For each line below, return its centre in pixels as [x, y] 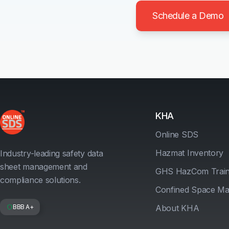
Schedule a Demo [188, 16]
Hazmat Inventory [190, 153]
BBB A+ [23, 207]
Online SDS [177, 135]
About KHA [177, 208]
